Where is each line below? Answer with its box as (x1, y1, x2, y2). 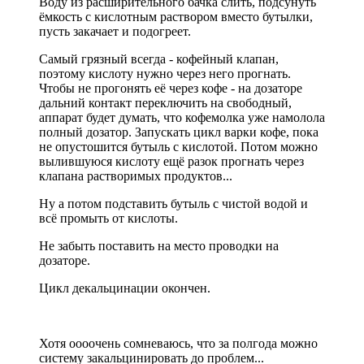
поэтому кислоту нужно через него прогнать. (39, 67, 291, 81)
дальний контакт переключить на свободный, (39, 96, 292, 110)
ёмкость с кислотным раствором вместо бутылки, (39, 10, 313, 24)
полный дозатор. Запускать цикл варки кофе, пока (39, 125, 318, 140)
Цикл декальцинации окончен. (39, 281, 210, 296)
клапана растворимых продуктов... (39, 169, 236, 184)
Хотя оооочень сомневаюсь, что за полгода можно (39, 336, 318, 351)
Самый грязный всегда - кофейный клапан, (39, 52, 279, 67)
